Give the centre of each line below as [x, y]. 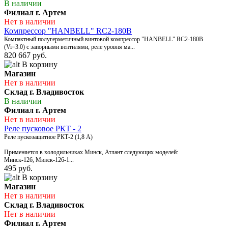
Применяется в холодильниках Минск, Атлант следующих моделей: [91, 152]
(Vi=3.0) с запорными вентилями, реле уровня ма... [69, 47]
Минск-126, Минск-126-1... [39, 160]
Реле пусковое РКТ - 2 [43, 129]
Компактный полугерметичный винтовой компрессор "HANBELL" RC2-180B [104, 39]
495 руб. [18, 168]
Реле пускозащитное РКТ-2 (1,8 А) [48, 137]
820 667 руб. [25, 55]
